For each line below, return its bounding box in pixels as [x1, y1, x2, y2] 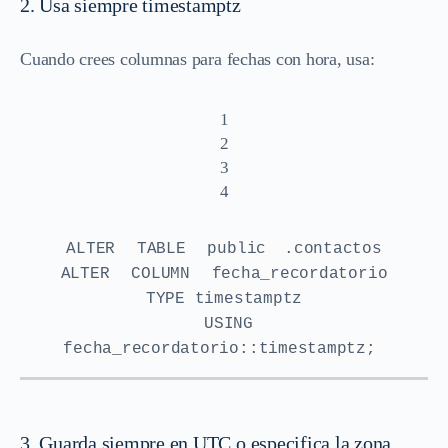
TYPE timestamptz [145, 289, 303, 308]
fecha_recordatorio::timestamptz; [63, 339, 376, 358]
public [207, 239, 267, 258]
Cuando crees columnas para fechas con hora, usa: [20, 48, 375, 69]
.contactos [284, 239, 382, 258]
